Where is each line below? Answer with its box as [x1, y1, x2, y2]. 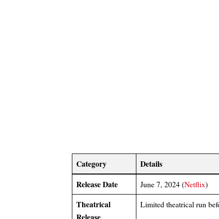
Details [140, 158, 162, 170]
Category [76, 158, 107, 170]
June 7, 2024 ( [140, 179, 184, 190]
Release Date [76, 178, 118, 190]
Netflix [184, 179, 205, 190]
